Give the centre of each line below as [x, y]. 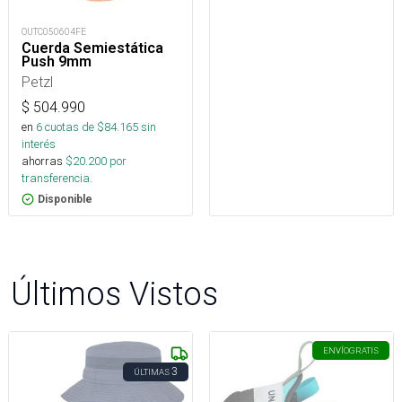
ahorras [42, 162]
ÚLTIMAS [152, 372]
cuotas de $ [73, 127]
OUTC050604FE [54, 32]
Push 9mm [57, 62]
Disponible [65, 200]
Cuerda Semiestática [92, 48]
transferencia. [57, 179]
